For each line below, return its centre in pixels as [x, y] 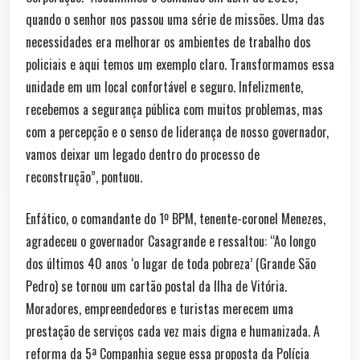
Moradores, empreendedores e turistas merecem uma [160, 308]
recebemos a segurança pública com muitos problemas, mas [174, 109]
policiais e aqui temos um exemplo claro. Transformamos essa [180, 64]
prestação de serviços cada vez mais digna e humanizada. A [173, 331]
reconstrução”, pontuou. [84, 176]
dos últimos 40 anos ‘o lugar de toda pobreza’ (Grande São [171, 263]
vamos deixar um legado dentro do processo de [143, 154]
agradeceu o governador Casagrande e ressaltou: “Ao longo [171, 241]
